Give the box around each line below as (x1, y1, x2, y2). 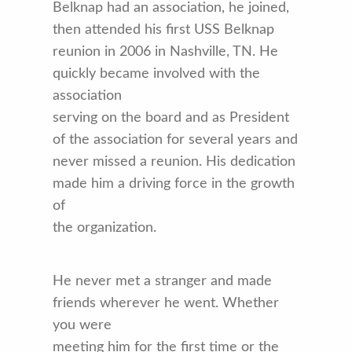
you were (53, 318, 112, 333)
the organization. (53, 221, 157, 236)
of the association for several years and (53, 133, 299, 148)
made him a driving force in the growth (53, 177, 295, 192)
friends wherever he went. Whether (53, 296, 280, 311)
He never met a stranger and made (53, 274, 273, 289)
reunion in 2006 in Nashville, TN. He (53, 45, 279, 60)
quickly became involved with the (53, 67, 261, 82)
